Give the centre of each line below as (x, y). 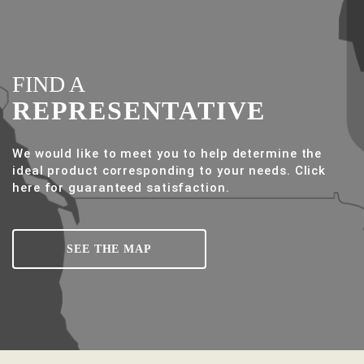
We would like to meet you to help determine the (167, 153)
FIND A (49, 84)
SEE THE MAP (109, 249)
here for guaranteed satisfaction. (121, 187)
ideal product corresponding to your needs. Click (169, 170)
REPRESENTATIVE (139, 110)
